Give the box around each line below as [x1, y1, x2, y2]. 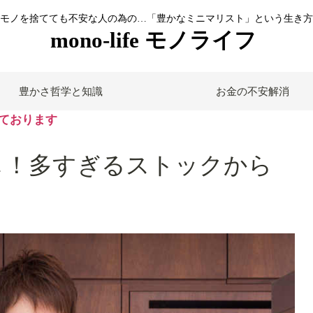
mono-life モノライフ [50, 29, 256, 52]
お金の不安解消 [216, 85, 289, 97]
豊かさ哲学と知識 [18, 85, 103, 97]
